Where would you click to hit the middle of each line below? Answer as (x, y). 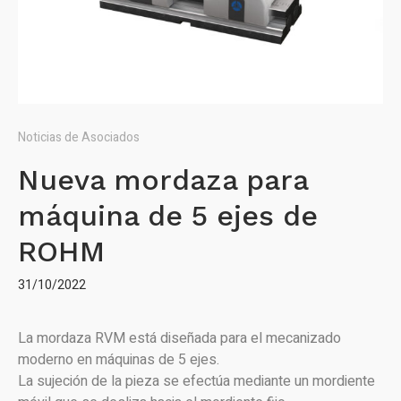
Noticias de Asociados (79, 137)
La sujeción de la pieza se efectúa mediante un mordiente (196, 381)
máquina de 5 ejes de (168, 215)
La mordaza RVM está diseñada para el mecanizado (179, 338)
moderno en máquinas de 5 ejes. (119, 359)
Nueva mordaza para (163, 179)
